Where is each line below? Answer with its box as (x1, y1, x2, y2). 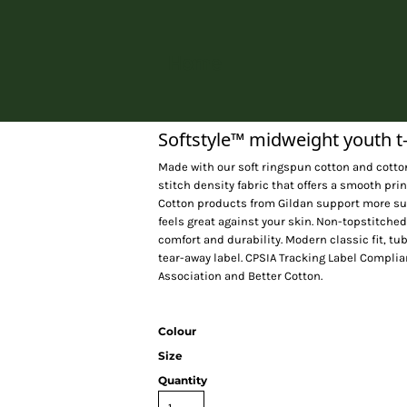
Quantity (158, 373, 207, 387)
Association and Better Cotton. (158, 269, 323, 283)
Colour (158, 324, 196, 338)
